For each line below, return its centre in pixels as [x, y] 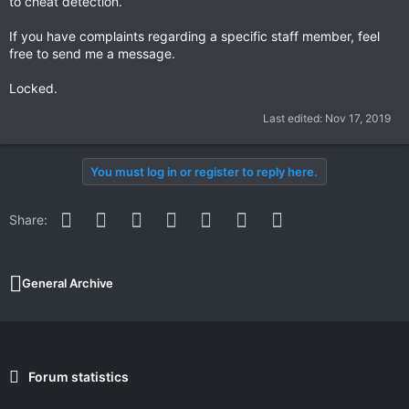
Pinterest [206, 217]
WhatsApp [245, 217]
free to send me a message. [92, 53]
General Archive [68, 283]
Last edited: [294, 118]
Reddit [164, 217]
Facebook [104, 217]
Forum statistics [79, 377]
